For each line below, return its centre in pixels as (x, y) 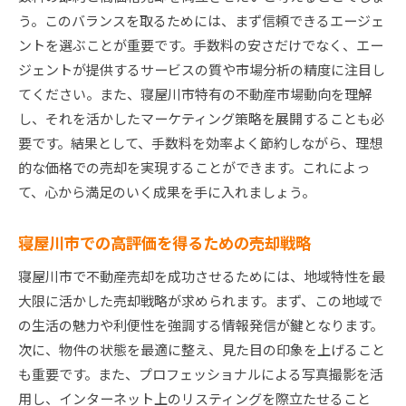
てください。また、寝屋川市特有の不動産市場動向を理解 (195, 94)
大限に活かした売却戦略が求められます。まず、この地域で (200, 301)
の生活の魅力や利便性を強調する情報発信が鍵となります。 (201, 325)
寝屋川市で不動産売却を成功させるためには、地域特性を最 (202, 276)
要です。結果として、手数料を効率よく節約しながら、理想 (200, 143)
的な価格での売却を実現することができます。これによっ (194, 168)
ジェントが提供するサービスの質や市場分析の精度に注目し (202, 70)
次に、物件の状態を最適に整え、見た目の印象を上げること (202, 350)
